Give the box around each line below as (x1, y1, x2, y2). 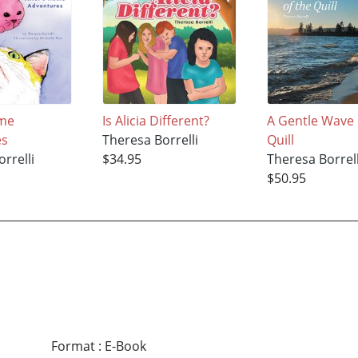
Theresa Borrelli (102, 130, 199, 149)
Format (50, 337, 95, 356)
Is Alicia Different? (102, 111, 210, 129)
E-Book (104, 337, 146, 356)
